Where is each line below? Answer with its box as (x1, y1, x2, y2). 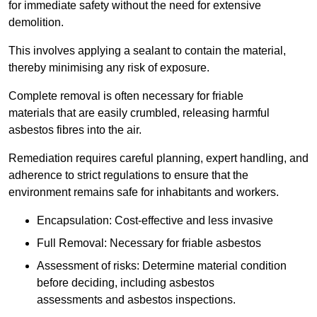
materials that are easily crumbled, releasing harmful (8, 106, 270, 119)
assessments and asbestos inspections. (37, 293, 236, 306)
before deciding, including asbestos (37, 276, 214, 289)
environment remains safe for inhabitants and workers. (8, 185, 279, 198)
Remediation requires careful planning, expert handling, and (8, 151, 309, 164)
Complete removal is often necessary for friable (8, 89, 243, 102)
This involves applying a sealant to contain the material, (8, 44, 286, 57)
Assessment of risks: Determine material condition (37, 259, 287, 272)
